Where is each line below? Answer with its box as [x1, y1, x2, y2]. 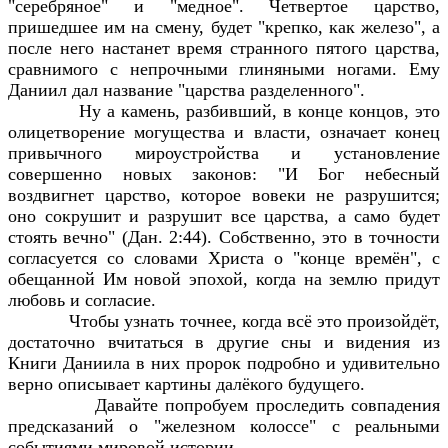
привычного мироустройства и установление [8, 142, 440, 163]
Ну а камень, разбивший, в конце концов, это [79, 100, 441, 121]
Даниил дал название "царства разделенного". [8, 79, 365, 100]
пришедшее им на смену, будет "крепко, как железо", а [8, 16, 440, 37]
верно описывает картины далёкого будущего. [8, 373, 365, 394]
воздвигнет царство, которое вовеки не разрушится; [8, 184, 440, 205]
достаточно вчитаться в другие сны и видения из [8, 331, 440, 352]
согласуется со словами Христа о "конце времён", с [8, 247, 440, 268]
